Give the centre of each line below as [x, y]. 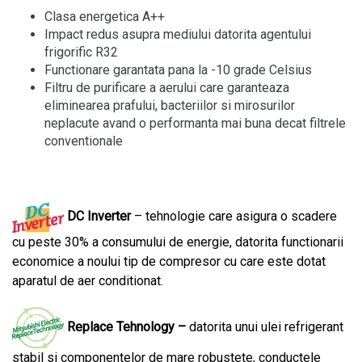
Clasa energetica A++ [105, 17]
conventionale [84, 141]
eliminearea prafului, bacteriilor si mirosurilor [170, 105]
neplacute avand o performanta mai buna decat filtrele [195, 123]
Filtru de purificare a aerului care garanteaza [167, 88]
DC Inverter [99, 217]
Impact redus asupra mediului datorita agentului [178, 34]
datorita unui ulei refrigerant [266, 326]
